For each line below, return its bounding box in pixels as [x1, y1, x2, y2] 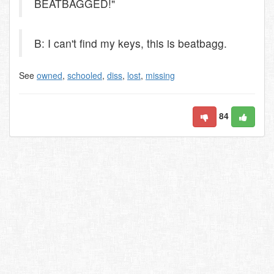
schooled [67, 69, 102, 81]
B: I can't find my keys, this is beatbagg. [34, 35, 227, 51]
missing [146, 69, 175, 81]
